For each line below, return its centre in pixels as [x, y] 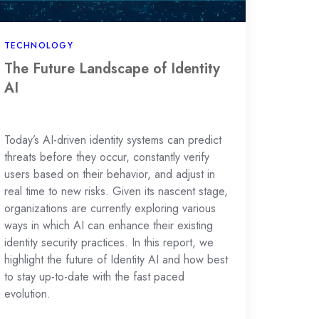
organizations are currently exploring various [110, 209]
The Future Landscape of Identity [112, 69]
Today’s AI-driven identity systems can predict [113, 140]
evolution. [27, 294]
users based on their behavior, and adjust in [109, 174]
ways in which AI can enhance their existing [108, 226]
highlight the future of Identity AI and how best [116, 260]
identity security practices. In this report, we [109, 243]
